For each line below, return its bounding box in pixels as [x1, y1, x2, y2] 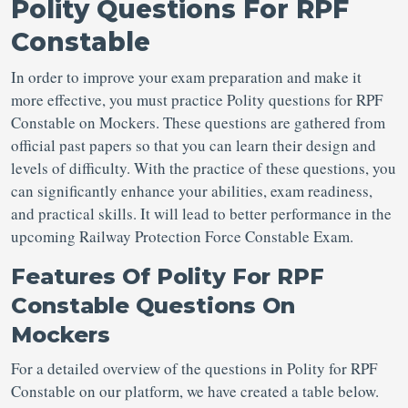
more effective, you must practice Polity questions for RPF [11, 89, 382, 110]
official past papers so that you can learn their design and [11, 135, 376, 156]
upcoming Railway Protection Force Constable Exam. [11, 226, 359, 247]
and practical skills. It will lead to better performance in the [11, 203, 392, 224]
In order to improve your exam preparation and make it [11, 66, 362, 87]
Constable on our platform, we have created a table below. [11, 381, 379, 402]
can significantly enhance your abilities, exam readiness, [11, 180, 372, 201]
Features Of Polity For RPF [11, 263, 324, 290]
